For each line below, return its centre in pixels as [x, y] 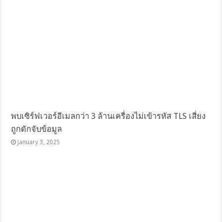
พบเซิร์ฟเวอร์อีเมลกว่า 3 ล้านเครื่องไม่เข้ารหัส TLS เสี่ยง [109, 116]
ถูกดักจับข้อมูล [37, 129]
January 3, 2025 [39, 142]
